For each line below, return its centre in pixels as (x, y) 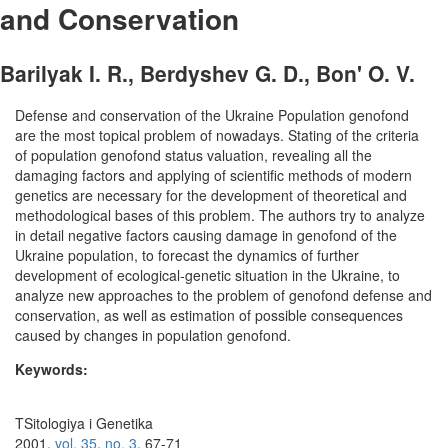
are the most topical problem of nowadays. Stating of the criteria (217, 134)
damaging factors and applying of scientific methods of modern (213, 174)
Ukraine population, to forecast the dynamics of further (187, 254)
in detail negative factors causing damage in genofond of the (206, 234)
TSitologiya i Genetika (84, 422)
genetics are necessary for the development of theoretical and (211, 194)
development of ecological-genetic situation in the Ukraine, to (207, 274)
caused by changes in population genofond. (153, 334)
